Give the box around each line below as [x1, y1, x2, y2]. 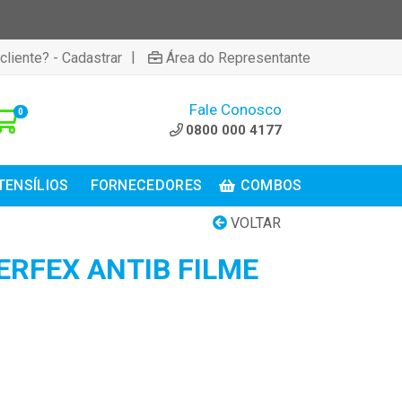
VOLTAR [227, 214, 281, 232]
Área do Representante [166, 48, 310, 66]
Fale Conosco [189, 100, 282, 118]
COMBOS [240, 177, 302, 194]
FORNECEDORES [90, 177, 203, 194]
